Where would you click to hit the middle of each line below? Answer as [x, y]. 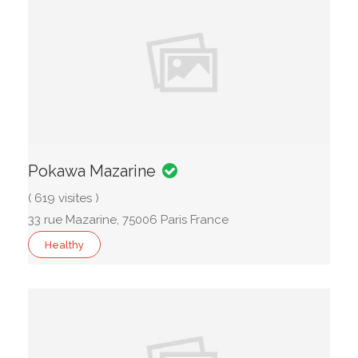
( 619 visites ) [64, 198]
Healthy [64, 245]
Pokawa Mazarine [92, 171]
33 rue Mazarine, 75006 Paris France [128, 220]
